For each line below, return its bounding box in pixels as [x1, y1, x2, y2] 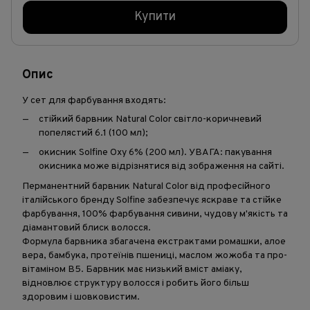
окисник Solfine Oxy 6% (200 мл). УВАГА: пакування [39, 147, 272, 159]
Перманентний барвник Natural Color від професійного [22, 180, 271, 192]
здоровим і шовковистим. [22, 291, 140, 303]
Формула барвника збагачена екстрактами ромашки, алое [22, 235, 286, 248]
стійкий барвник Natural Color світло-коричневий [39, 113, 262, 125]
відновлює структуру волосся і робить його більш [22, 277, 249, 289]
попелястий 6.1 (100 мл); [39, 127, 148, 139]
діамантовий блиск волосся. [22, 221, 151, 234]
